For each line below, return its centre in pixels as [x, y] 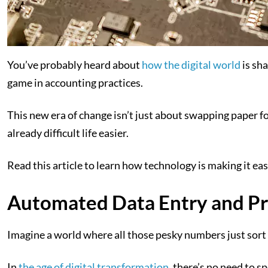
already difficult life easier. [68, 133]
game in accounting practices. [75, 83]
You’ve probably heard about [74, 65]
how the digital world [191, 65]
